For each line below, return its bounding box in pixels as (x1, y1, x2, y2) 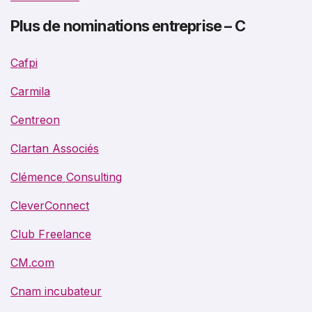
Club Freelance (10, 226, 91, 241)
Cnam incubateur (10, 283, 102, 298)
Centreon (10, 112, 60, 127)
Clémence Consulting (10, 169, 122, 184)
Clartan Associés (10, 141, 99, 155)
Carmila (10, 84, 50, 98)
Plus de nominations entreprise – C (10, 16, 246, 35)
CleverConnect (10, 198, 89, 212)
